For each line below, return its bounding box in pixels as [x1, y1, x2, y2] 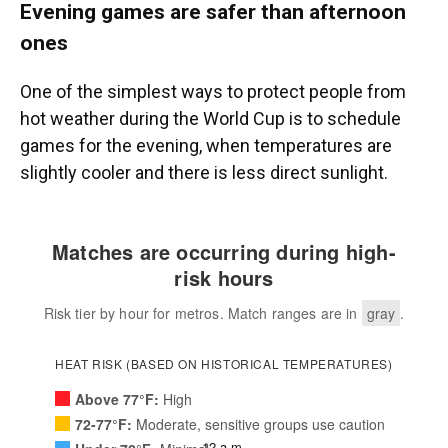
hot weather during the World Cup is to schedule [20, 108, 401, 129]
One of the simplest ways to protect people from [20, 81, 406, 102]
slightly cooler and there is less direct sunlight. [20, 162, 388, 183]
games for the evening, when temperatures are [20, 135, 392, 156]
